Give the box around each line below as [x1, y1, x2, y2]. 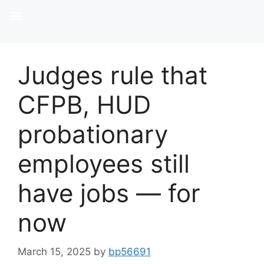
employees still [18, 148, 190, 179]
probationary [18, 119, 168, 149]
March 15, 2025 [18, 245, 91, 258]
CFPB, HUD [18, 90, 151, 120]
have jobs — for [18, 178, 200, 208]
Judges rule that [18, 60, 207, 90]
